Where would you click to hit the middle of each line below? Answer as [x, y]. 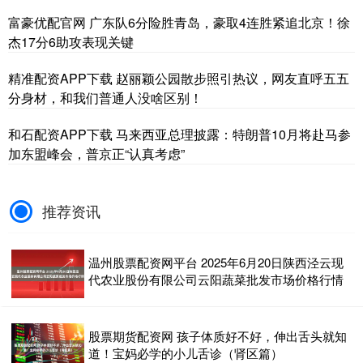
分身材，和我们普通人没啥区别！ [105, 97]
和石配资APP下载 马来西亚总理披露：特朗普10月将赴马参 [179, 134]
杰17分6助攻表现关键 [71, 41]
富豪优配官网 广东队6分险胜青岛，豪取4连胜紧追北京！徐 [179, 22]
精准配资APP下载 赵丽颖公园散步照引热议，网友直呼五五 [179, 78]
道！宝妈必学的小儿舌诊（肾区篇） [186, 352]
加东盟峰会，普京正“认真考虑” [96, 153]
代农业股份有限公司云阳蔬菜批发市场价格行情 [216, 279]
